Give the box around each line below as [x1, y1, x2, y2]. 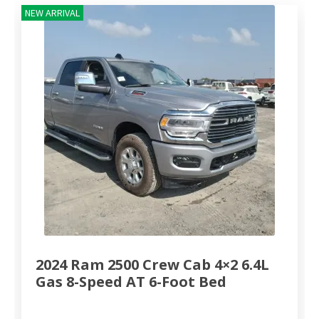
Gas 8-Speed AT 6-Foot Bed [36, 272, 227, 292]
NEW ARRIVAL [25, 6, 80, 19]
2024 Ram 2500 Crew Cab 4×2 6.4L [36, 255, 270, 275]
